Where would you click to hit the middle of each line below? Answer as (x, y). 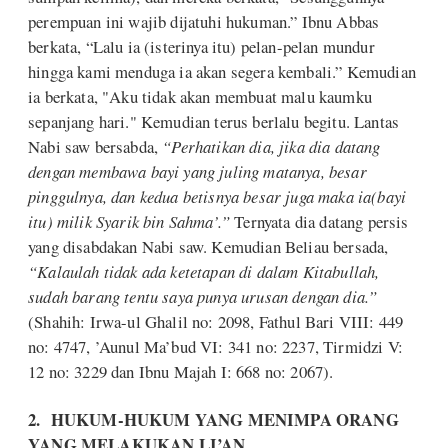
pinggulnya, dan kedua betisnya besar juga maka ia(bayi (217, 196)
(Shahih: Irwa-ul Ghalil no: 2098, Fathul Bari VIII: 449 (216, 321)
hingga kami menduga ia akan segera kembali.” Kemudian (222, 71)
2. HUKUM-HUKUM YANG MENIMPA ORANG (213, 420)
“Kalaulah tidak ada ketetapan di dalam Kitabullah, (204, 271)
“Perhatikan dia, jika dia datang (271, 146)
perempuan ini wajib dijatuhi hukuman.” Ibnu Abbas (204, 21)
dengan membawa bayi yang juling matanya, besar (197, 171)
